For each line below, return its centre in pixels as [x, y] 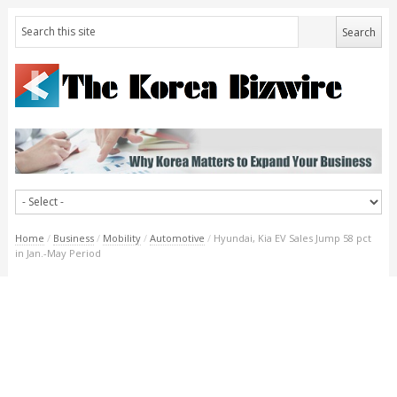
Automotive [177, 237]
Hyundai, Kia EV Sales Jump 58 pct [292, 237]
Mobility [121, 237]
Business [73, 237]
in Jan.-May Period [58, 253]
